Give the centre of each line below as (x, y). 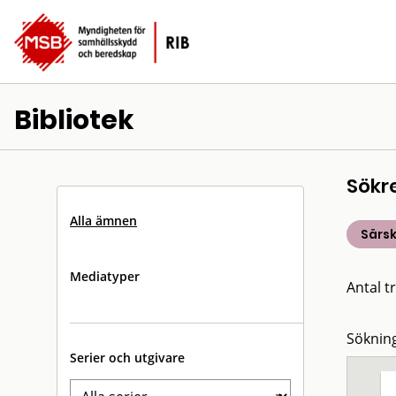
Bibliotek (74, 120)
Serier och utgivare (127, 358)
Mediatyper (105, 276)
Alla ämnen (103, 221)
